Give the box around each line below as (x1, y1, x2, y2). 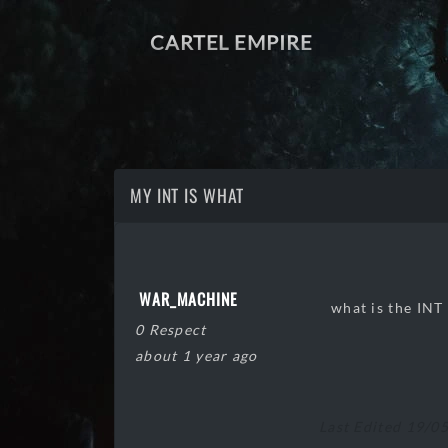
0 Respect (135, 321, 207, 338)
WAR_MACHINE (139, 287, 238, 311)
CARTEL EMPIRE (150, 30, 313, 54)
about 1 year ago (135, 347, 258, 364)
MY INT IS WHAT (130, 182, 245, 208)
